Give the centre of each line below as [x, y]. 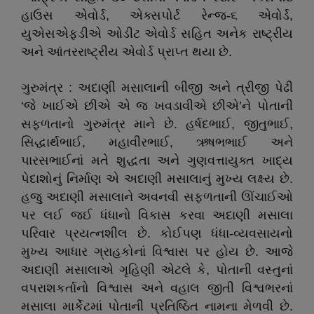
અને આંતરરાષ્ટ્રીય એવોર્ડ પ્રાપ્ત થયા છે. [127, 52]
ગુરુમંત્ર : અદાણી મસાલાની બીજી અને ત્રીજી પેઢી [157, 88]
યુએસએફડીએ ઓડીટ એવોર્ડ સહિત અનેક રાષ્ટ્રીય [157, 34]
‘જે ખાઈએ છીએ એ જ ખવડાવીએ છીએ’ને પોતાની [157, 106]
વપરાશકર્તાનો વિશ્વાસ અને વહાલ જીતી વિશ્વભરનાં [157, 288]
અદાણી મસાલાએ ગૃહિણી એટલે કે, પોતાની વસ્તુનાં [157, 270]
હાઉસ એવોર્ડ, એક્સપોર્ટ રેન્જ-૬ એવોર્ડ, [157, 15]
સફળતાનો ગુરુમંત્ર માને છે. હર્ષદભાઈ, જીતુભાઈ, [157, 124]
